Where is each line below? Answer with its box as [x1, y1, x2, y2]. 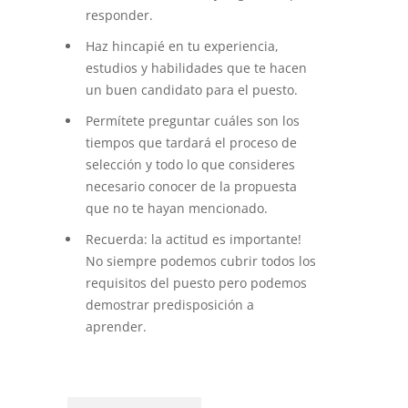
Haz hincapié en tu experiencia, [86, 37, 279, 56]
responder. [86, 6, 153, 25]
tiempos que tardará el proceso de [86, 134, 297, 152]
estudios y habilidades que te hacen [86, 59, 307, 77]
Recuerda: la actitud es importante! [86, 230, 301, 249]
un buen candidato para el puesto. [86, 81, 298, 99]
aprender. [86, 318, 147, 336]
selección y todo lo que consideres [86, 156, 295, 174]
